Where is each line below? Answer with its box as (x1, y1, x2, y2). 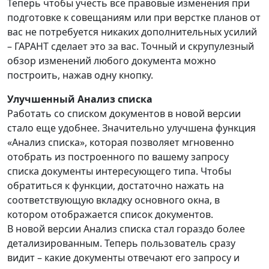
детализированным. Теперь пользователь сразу (7, 237, 235, 250)
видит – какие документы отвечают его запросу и (7, 251, 240, 265)
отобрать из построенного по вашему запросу (7, 150, 229, 164)
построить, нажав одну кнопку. (7, 68, 153, 82)
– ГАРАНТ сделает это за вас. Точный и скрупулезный (7, 40, 254, 53)
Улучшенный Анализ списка (7, 92, 153, 106)
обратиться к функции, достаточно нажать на (7, 179, 224, 193)
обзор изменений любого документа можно (7, 54, 216, 68)
